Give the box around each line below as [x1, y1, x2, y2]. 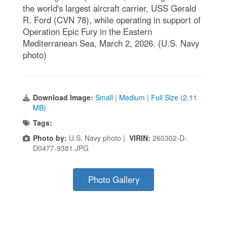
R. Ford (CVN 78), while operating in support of [23, 13, 201, 26]
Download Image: [33, 92, 95, 102]
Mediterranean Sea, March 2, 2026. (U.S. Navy [23, 36, 199, 49]
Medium [119, 92, 145, 102]
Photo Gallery [88, 173, 139, 185]
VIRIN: [129, 132, 153, 143]
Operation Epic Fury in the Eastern [23, 25, 152, 37]
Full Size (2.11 [151, 92, 197, 102]
